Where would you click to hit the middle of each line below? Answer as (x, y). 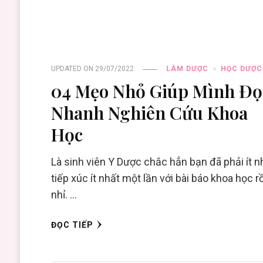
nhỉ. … (64, 195)
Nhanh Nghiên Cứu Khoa (150, 113)
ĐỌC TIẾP (73, 225)
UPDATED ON (73, 69)
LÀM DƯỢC (188, 69)
